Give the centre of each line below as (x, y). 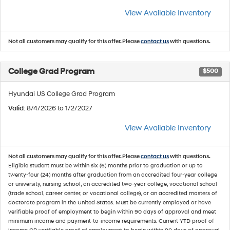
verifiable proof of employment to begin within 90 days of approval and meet (112, 212)
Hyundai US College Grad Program (62, 94)
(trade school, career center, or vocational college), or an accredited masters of (113, 193)
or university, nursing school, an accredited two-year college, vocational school (113, 184)
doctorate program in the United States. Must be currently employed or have (110, 203)
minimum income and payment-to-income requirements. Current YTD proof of (111, 221)
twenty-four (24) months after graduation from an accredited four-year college (113, 175)
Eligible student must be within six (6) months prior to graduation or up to (106, 166)
